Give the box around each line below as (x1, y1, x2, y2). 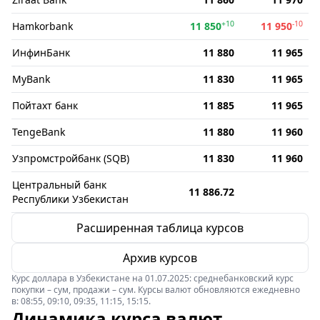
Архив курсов (123, 250, 197, 266)
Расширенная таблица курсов (76, 220, 244, 236)
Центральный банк (12, 178, 106, 191)
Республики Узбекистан (12, 192, 129, 206)
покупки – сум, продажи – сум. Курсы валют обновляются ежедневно (11, 284, 300, 296)
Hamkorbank (12, 19, 73, 33)
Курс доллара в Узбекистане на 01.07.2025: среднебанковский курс (11, 272, 294, 284)
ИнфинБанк (12, 46, 70, 59)
